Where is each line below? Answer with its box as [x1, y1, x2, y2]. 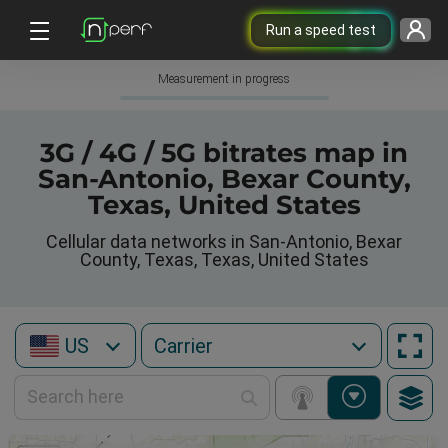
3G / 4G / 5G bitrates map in [40, 137, 408, 169]
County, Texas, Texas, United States [79, 249, 369, 270]
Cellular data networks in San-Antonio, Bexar [46, 231, 402, 252]
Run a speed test [265, 21, 376, 38]
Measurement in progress [158, 72, 290, 86]
